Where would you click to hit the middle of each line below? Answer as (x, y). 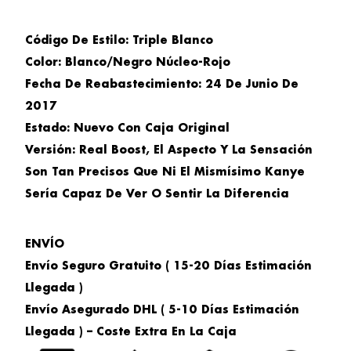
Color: (45, 62)
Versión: (52, 150)
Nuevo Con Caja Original (152, 128)
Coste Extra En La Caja (166, 332)
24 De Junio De (252, 84)
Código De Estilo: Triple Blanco (119, 40)
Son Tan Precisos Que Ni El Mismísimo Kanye (165, 172)
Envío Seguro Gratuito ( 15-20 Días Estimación (168, 266)
